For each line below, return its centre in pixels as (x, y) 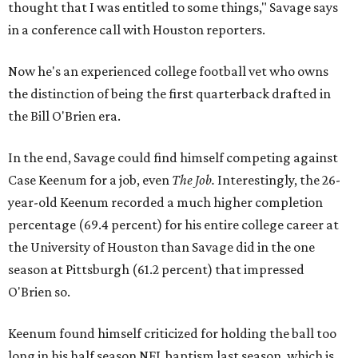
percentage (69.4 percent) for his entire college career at (173, 225)
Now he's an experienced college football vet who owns (168, 72)
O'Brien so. (39, 292)
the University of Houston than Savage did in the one (161, 247)
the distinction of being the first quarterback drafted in (169, 94)
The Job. (193, 180)
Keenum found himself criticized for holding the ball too (172, 334)
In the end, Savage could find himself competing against (173, 158)
